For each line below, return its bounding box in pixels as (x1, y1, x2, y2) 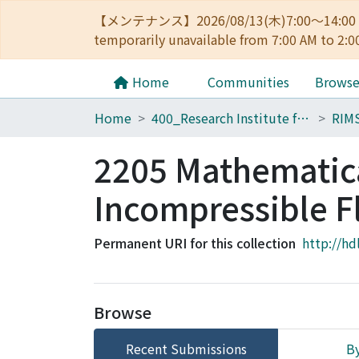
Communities (208, 72, 289, 91)
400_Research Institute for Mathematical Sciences (296, 108, 309, 127)
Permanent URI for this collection (94, 233, 296, 252)
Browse (94, 301, 151, 324)
